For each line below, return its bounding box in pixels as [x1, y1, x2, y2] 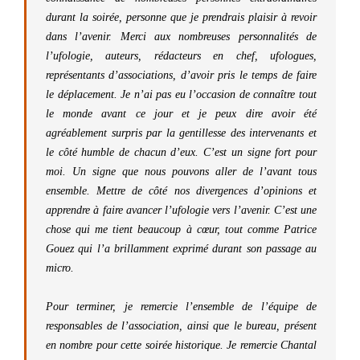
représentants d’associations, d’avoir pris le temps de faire [46, 69, 317, 81]
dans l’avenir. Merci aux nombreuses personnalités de [46, 31, 317, 43]
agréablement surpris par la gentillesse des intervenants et [46, 127, 317, 139]
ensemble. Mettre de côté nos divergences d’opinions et [46, 185, 317, 197]
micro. [46, 262, 74, 274]
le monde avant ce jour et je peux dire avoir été [46, 108, 317, 120]
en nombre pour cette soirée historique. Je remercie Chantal [46, 339, 317, 351]
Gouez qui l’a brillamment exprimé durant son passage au [46, 243, 317, 255]
